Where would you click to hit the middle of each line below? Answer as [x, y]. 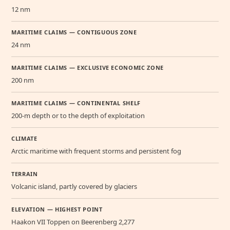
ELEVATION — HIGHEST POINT [57, 209]
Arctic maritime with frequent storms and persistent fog [96, 151]
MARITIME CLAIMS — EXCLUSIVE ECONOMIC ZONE [88, 67]
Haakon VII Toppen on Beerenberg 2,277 [73, 222]
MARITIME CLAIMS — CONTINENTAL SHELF [76, 103]
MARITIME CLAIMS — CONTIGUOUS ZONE [74, 32]
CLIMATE [24, 138]
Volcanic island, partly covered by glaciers [74, 186]
